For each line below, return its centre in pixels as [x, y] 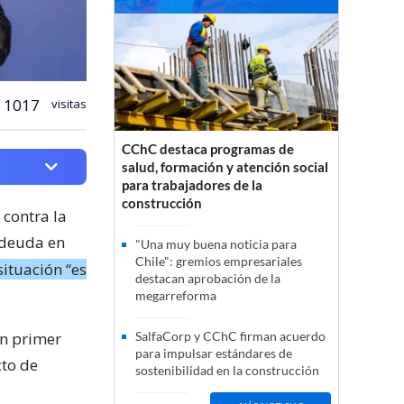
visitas [68, 103]
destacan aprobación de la [208, 279]
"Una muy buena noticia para [216, 244]
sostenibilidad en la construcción [227, 371]
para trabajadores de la [192, 185]
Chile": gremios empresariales [219, 262]
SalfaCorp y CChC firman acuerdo [230, 336]
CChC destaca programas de [208, 149]
